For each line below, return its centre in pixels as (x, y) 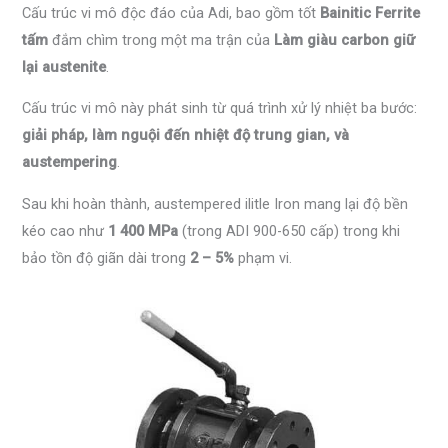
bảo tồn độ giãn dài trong (106, 257)
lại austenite (64, 66)
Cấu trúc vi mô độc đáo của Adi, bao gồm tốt (171, 12)
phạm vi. (263, 257)
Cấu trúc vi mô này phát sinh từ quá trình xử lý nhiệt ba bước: (220, 108)
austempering (70, 162)
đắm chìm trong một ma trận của (161, 39)
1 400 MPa (143, 230)
